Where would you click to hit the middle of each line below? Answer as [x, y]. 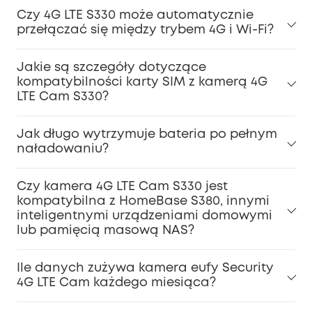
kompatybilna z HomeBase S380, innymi [143, 201]
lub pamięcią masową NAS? [106, 230]
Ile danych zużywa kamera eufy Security [145, 268]
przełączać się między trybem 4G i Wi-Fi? [145, 30]
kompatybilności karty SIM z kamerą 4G [142, 82]
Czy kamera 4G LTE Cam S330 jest [122, 186]
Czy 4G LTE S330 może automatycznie [135, 15]
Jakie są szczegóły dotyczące [111, 67]
